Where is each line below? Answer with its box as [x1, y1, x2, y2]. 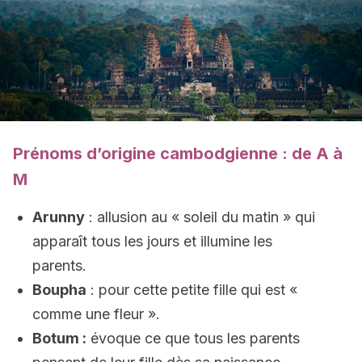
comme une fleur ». [32, 305, 160, 322]
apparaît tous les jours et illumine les [32, 233, 272, 250]
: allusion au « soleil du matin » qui [85, 208, 315, 225]
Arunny [32, 208, 85, 225]
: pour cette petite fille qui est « [86, 281, 297, 298]
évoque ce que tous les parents [86, 330, 300, 347]
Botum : [32, 330, 86, 347]
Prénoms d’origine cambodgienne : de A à [13, 144, 343, 163]
